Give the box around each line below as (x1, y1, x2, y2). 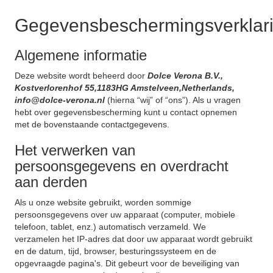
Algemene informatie (15, 47, 147, 63)
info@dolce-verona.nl (15, 95, 107, 105)
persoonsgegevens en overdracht (15, 158, 229, 174)
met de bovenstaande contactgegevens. (15, 119, 169, 129)
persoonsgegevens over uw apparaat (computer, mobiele (15, 210, 235, 219)
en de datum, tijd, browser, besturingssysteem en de (15, 246, 216, 256)
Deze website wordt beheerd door (15, 71, 147, 80)
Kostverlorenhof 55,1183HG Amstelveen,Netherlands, (15, 83, 235, 93)
